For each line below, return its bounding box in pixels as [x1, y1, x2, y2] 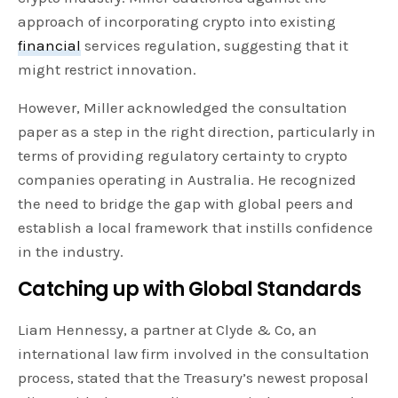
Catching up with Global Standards [18, 275, 362, 303]
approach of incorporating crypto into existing [18, 12, 337, 30]
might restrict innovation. [18, 60, 197, 78]
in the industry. [18, 242, 124, 260]
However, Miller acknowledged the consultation [18, 98, 348, 116]
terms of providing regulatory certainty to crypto [18, 146, 348, 164]
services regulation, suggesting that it [81, 36, 349, 54]
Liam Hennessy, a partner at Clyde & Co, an [18, 320, 318, 338]
